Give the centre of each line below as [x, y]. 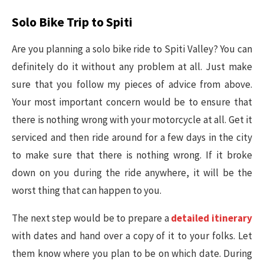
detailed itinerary [212, 218]
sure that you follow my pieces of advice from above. [132, 84]
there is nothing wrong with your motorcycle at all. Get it [132, 119]
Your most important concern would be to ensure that [132, 102]
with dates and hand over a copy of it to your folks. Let [132, 235]
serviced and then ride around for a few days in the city [132, 137]
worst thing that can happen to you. [87, 190]
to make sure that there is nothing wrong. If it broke [132, 155]
